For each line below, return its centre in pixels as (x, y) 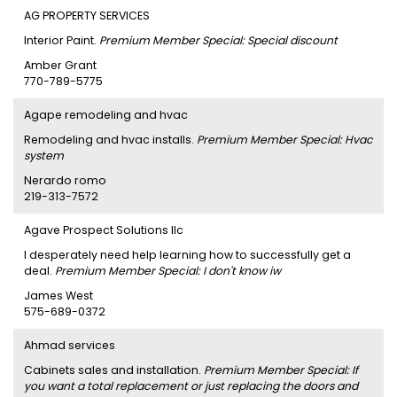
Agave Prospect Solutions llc (104, 230)
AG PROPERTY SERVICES (87, 16)
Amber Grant (60, 65)
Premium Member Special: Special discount (218, 40)
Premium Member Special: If (281, 370)
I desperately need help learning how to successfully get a (187, 255)
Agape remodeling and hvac (106, 115)
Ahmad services (70, 345)
